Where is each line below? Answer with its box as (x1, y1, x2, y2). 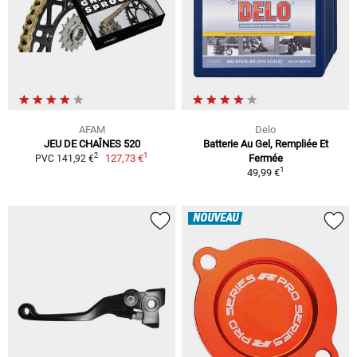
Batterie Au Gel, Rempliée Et (202, 137, 328, 150)
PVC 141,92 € (34, 152, 94, 164)
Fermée (248, 151, 283, 164)
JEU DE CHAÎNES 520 (43, 137, 140, 150)
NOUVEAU (193, 211, 238, 225)
